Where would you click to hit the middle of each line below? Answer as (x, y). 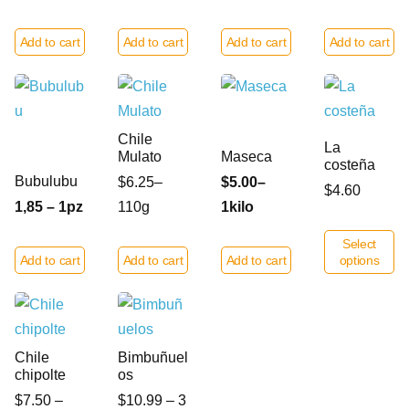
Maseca (246, 157)
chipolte (40, 375)
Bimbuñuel (153, 357)
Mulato (140, 157)
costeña (350, 165)
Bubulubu (46, 181)
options (359, 260)
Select (359, 244)
